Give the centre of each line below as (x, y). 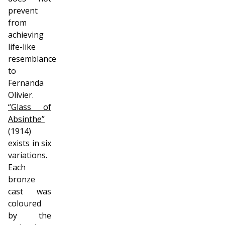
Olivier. (21, 95)
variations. (28, 155)
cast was (30, 192)
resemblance (32, 59)
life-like (22, 47)
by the (30, 216)
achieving (26, 35)
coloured (25, 204)
